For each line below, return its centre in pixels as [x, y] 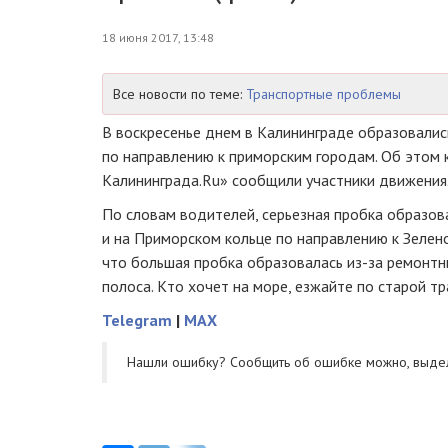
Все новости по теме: [179, 94]
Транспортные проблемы [323, 94]
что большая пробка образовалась [224, 262]
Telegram [137, 320]
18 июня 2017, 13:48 [158, 37]
